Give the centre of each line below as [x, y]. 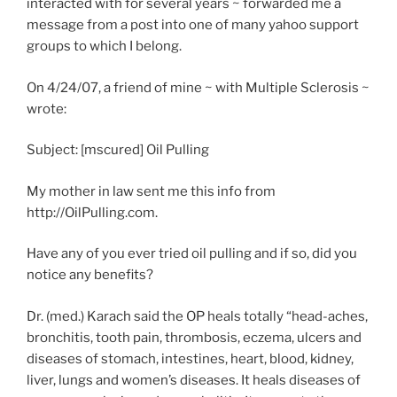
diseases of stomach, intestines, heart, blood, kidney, [190, 358]
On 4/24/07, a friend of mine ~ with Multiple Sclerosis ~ [198, 87]
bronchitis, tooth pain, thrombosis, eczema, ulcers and [194, 337]
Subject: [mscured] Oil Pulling [118, 150]
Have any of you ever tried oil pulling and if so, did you [192, 254]
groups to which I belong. [104, 47]
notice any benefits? [90, 275]
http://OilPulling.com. [92, 212]
